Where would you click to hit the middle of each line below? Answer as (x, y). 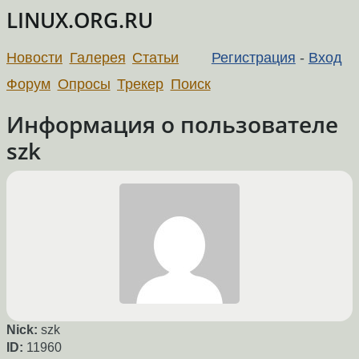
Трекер (141, 84)
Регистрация (253, 57)
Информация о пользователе (172, 124)
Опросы (84, 84)
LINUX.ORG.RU (80, 20)
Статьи (156, 57)
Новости (34, 57)
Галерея (97, 57)
